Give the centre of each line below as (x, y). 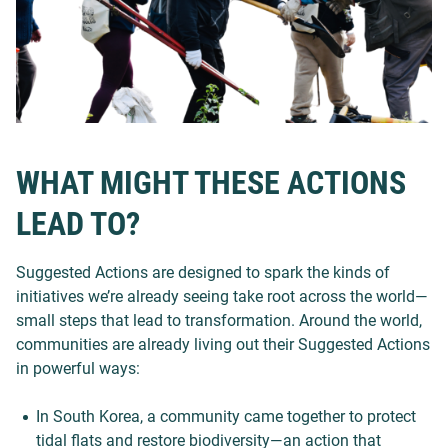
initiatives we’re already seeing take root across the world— (222, 296)
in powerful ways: (78, 368)
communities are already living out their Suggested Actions (223, 344)
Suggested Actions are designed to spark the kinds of (203, 272)
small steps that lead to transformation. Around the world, (219, 320)
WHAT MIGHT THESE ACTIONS (211, 183)
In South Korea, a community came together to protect (226, 416)
